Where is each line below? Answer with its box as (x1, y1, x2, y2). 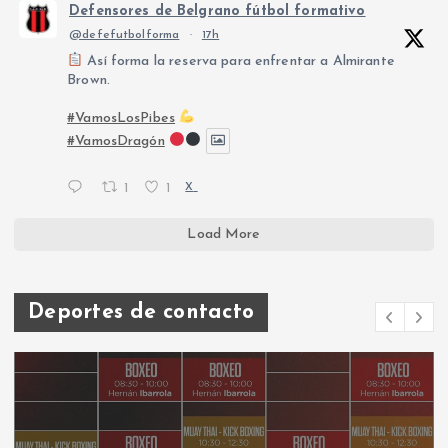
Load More (187, 227, 261, 243)
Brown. (67, 72, 110, 88)
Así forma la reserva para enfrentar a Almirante (83, 53, 395, 69)
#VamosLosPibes (67, 110, 176, 126)
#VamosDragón (67, 134, 165, 150)
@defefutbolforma (69, 28, 180, 41)
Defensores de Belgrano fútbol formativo (69, 3, 366, 19)
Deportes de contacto (28, 302, 255, 324)
